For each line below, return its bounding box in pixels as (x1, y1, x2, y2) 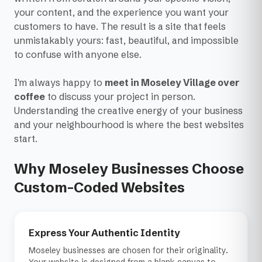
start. (14, 133, 37, 144)
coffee (14, 91, 45, 102)
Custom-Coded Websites (14, 179, 185, 196)
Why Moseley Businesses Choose (14, 160, 244, 177)
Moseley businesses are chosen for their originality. (29, 245, 228, 256)
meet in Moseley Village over (105, 77, 239, 88)
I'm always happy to (14, 77, 105, 88)
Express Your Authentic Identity (29, 227, 180, 239)
